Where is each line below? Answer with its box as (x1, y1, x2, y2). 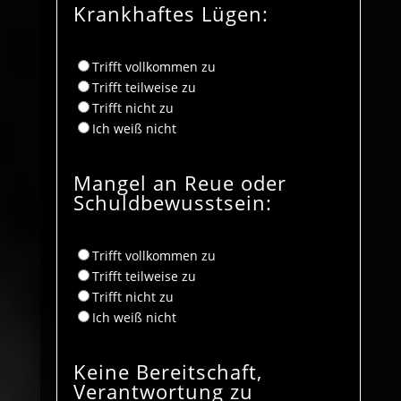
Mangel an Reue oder (73, 168, 286, 196)
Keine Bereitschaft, (73, 357, 262, 385)
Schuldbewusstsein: (73, 188, 272, 216)
